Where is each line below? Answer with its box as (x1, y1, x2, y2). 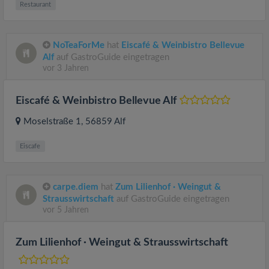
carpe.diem (53, 182, 98, 192)
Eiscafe (20, 142, 41, 150)
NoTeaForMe (53, 40, 104, 50)
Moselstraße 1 (23, 116, 81, 126)
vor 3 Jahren (43, 64, 89, 73)
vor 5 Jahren (43, 205, 89, 214)
